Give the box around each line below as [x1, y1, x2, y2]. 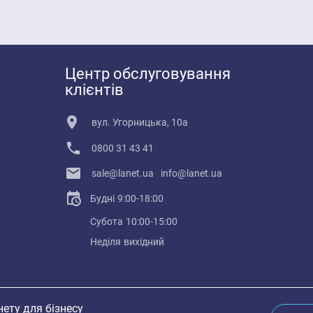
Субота [90, 216, 123, 227]
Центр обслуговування [65, 65, 231, 82]
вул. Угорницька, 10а [92, 117, 188, 128]
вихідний [124, 236, 164, 247]
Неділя [90, 236, 121, 247]
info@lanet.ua [161, 168, 222, 179]
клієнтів [65, 81, 124, 99]
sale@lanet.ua [92, 168, 154, 179]
